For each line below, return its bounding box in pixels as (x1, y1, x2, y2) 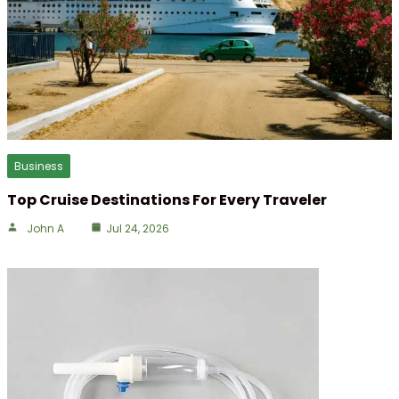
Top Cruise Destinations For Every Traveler (7, 189, 327, 210)
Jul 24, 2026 (106, 220, 169, 236)
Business (14, 158, 63, 174)
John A (27, 220, 64, 236)
